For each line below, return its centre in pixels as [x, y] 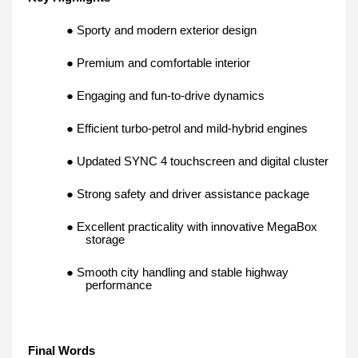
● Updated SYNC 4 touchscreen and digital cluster [197, 162]
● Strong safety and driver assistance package [188, 195]
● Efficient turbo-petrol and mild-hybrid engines [187, 129]
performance [119, 286]
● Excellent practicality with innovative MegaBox [192, 227]
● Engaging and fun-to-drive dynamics [165, 96]
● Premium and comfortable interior [158, 64]
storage [105, 240]
